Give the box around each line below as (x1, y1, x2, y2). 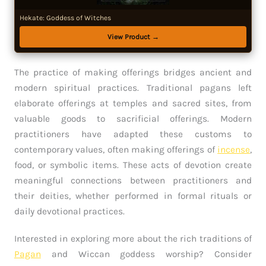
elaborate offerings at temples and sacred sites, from (14, 98, 252, 109)
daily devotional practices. (14, 206, 125, 217)
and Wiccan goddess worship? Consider (40, 249, 252, 260)
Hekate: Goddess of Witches (19, 14, 111, 23)
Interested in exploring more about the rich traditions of (14, 233, 252, 245)
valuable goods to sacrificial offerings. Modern (14, 113, 252, 125)
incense (217, 144, 251, 156)
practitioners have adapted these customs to (14, 129, 252, 140)
